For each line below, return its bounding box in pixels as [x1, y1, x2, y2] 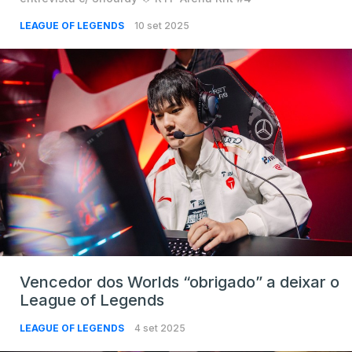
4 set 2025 [134, 322, 185, 335]
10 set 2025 [134, 20, 189, 32]
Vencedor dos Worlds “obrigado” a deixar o [20, 273, 339, 292]
